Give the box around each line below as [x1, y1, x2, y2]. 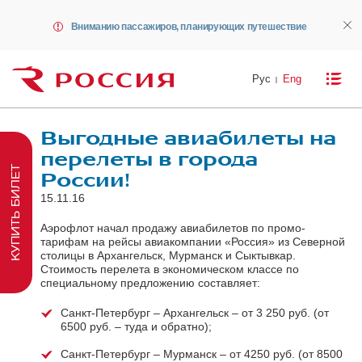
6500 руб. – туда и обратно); [61, 319, 212, 333]
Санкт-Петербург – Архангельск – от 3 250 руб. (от [61, 305, 329, 319]
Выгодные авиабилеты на [40, 127, 336, 149]
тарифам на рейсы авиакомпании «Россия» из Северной [40, 234, 345, 248]
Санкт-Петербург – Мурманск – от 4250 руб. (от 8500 [61, 347, 343, 360]
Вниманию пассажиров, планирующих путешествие [70, 21, 307, 32]
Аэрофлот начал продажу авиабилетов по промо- [40, 221, 305, 234]
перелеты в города [40, 148, 258, 170]
